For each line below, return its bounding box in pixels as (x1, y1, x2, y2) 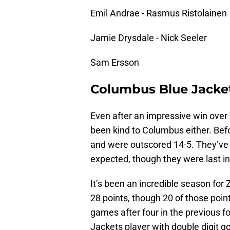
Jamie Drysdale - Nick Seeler (90, 32, 207, 44)
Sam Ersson (90, 57, 141, 68)
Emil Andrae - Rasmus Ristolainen (90, 8, 227, 19)
